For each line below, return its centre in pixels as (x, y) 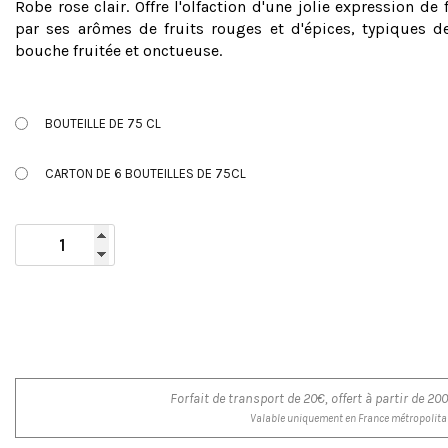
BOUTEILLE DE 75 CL (103, 123)
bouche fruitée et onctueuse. (118, 50)
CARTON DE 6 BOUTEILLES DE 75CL (145, 173)
